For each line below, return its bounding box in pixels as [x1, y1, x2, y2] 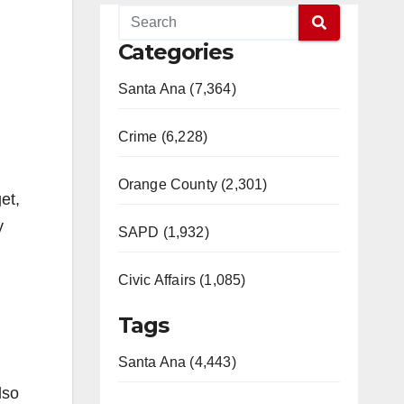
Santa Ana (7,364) [117, 81, 236, 96]
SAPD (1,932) [117, 225, 209, 240]
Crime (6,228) [117, 129, 208, 144]
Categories [117, 39, 233, 65]
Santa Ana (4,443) [117, 354, 236, 370]
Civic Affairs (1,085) [117, 272, 246, 288]
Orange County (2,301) [117, 177, 268, 192]
